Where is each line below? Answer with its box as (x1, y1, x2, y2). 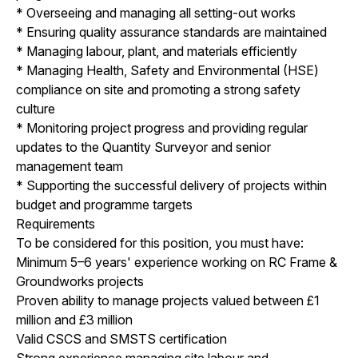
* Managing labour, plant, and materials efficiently (16, 42, 297, 59)
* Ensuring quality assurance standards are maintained (16, 23, 327, 40)
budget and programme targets (16, 196, 193, 213)
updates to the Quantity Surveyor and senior (16, 138, 271, 155)
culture (16, 100, 55, 117)
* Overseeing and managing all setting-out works (16, 4, 296, 21)
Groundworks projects (16, 272, 144, 289)
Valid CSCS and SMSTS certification (16, 330, 227, 347)
